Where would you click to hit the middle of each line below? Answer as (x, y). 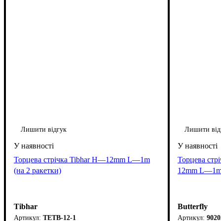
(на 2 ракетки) (37, 170)
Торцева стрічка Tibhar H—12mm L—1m (82, 159)
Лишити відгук (44, 129)
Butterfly (193, 207)
